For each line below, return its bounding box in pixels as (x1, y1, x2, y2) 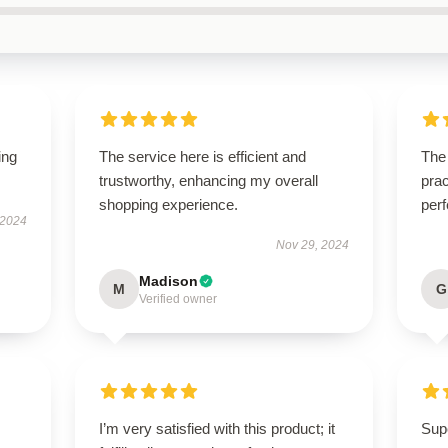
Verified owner (138, 292, 217, 306)
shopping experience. (98, 196, 238, 213)
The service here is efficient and (98, 148, 306, 165)
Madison (138, 273, 198, 289)
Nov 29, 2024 (276, 238, 350, 252)
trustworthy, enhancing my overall (98, 172, 318, 189)
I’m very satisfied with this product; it (98, 420, 335, 437)
